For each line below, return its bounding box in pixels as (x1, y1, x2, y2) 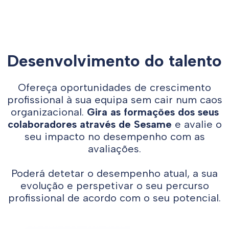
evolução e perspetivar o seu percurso (20, 179, 209, 192)
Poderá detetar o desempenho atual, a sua (11, 167, 218, 179)
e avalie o (171, 118, 222, 130)
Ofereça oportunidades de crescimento (18, 81, 211, 94)
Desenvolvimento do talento (7, 51, 222, 71)
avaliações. (88, 142, 141, 155)
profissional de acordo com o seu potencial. (8, 191, 221, 204)
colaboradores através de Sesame (7, 118, 172, 130)
